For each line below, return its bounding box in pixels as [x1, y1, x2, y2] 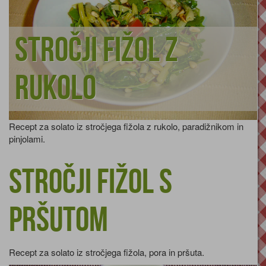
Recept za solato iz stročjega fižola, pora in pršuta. [9, 246, 204, 259]
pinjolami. [9, 132, 45, 145]
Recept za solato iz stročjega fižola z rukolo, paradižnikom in [9, 120, 243, 133]
